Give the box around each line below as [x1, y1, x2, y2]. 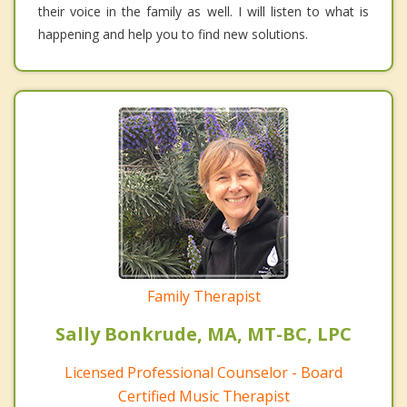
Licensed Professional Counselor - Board [65, 362, 342, 382]
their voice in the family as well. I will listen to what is [38, 2, 369, 20]
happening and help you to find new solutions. [38, 25, 308, 43]
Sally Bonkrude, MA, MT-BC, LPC [55, 321, 352, 346]
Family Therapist [146, 285, 261, 306]
